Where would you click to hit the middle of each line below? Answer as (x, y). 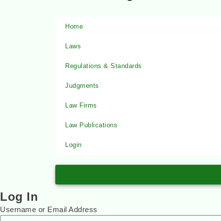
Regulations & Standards (104, 66)
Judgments (82, 86)
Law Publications (91, 125)
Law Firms (81, 105)
